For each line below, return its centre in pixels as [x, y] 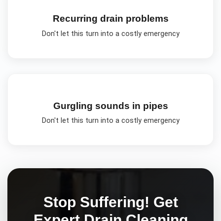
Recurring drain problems [110, 19]
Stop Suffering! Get [110, 202]
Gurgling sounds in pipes [110, 106]
